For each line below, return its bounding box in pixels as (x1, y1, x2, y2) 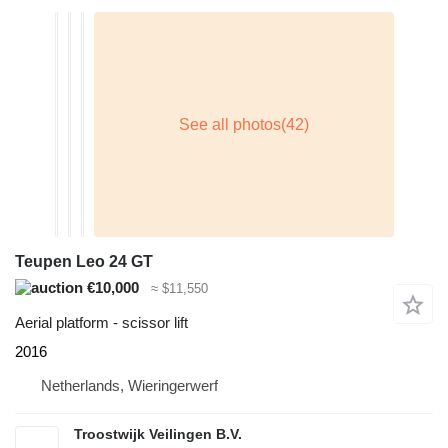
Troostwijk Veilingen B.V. (74, 425, 242, 442)
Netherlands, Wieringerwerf (41, 376, 218, 394)
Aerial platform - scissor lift (15, 313, 188, 331)
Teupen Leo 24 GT (15, 253, 153, 270)
